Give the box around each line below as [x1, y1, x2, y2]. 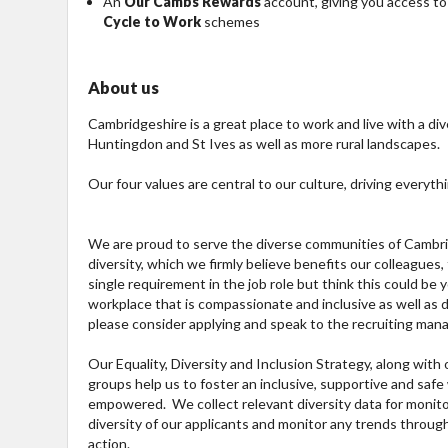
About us [88, 77, 159, 97]
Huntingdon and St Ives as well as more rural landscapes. [88, 134, 440, 152]
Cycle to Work [103, 12, 201, 30]
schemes [201, 12, 260, 30]
